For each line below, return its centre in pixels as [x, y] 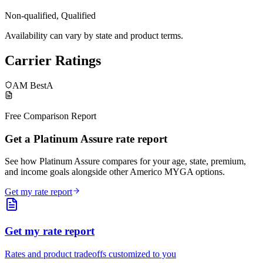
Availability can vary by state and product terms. [94, 36]
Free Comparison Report [50, 116]
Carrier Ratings [53, 61]
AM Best [29, 85]
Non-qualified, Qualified [50, 16]
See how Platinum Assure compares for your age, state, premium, [125, 161]
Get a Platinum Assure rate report [86, 139]
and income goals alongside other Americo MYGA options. [115, 172]
